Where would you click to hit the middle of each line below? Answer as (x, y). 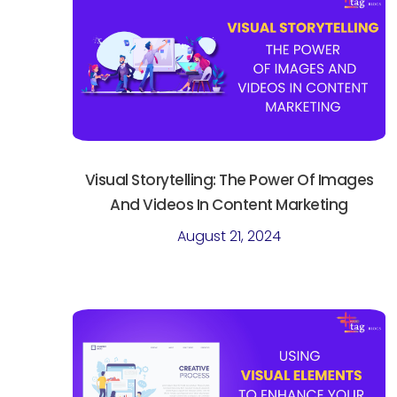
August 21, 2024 (230, 237)
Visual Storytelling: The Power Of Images (229, 180)
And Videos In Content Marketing (229, 205)
